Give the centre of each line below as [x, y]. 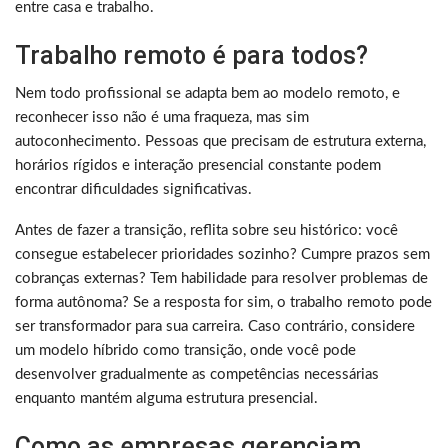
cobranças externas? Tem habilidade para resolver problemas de [221, 278]
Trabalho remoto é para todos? [191, 55]
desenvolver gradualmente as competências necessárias [197, 374]
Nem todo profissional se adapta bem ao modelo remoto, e [207, 93]
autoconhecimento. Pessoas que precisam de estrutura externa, [220, 141]
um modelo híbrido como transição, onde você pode [185, 350]
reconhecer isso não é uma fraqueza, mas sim [162, 117]
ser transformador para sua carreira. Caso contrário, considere [215, 326]
